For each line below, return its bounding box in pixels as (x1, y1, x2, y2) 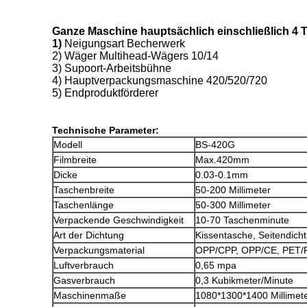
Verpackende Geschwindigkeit (53, 214, 184, 225)
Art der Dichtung (53, 230, 124, 241)
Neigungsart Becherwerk (64, 38, 185, 49)
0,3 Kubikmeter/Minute (195, 275, 293, 286)
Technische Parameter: (52, 125, 159, 136)
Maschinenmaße (53, 290, 126, 301)
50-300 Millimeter (195, 199, 271, 210)
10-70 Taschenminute (195, 214, 289, 225)
